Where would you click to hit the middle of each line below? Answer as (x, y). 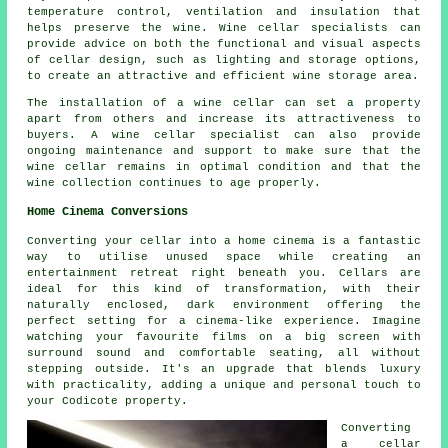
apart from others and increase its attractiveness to (224, 119)
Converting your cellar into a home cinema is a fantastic (224, 241)
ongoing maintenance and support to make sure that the (224, 151)
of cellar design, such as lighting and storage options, (224, 60)
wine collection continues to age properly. (174, 183)
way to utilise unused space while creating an (224, 257)
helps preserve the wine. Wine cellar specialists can (224, 28)
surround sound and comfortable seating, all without (224, 353)
